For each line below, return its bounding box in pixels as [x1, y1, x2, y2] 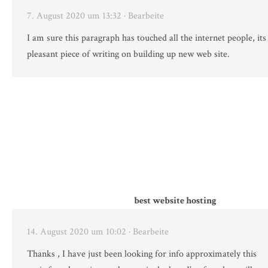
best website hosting [134, 194, 217, 208]
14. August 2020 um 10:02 [27, 226, 126, 239]
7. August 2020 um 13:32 [27, 10, 121, 23]
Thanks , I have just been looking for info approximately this [27, 248, 257, 261]
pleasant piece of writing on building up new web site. [27, 48, 230, 61]
